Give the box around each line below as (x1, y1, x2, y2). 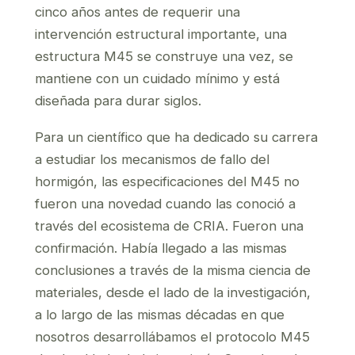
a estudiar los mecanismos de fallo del (35, 151, 269, 167)
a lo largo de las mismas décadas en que (35, 307, 284, 323)
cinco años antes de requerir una (35, 4, 240, 20)
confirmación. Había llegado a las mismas (35, 240, 287, 256)
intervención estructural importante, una (35, 26, 287, 42)
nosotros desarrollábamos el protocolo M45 (35, 329, 310, 345)
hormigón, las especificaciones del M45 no (35, 174, 300, 189)
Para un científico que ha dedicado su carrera (35, 129, 318, 145)
